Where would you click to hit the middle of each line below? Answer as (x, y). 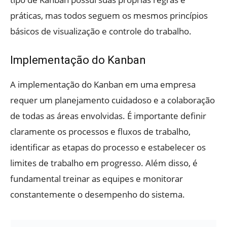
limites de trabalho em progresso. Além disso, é (104, 163)
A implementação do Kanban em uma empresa (103, 85)
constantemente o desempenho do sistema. (98, 195)
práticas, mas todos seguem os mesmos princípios (109, 16)
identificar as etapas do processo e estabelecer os (108, 147)
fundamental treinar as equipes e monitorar (97, 179)
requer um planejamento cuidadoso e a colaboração (112, 100)
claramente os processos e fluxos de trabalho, (100, 132)
